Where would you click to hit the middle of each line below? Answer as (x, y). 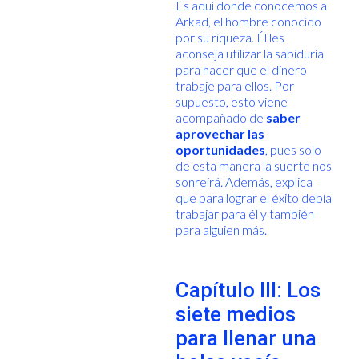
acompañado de (220, 117)
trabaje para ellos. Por (234, 85)
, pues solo (293, 149)
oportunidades (220, 149)
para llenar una (246, 338)
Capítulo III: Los (248, 290)
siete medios (235, 314)
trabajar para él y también (244, 213)
